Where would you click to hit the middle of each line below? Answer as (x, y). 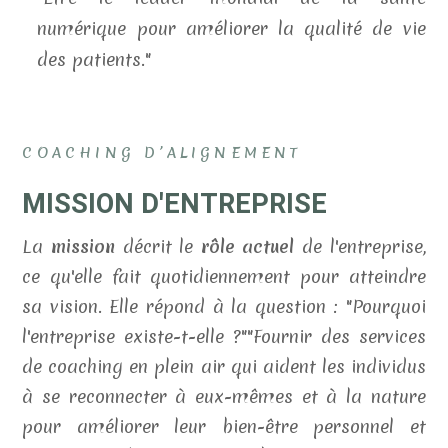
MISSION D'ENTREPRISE (175, 204)
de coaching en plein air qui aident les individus (224, 366)
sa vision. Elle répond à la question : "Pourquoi (224, 306)
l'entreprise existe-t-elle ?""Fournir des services (224, 336)
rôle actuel (247, 246)
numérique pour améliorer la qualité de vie (231, 28)
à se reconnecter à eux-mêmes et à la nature (224, 396)
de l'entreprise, (360, 246)
